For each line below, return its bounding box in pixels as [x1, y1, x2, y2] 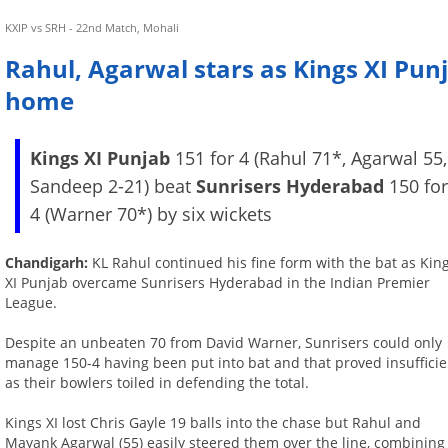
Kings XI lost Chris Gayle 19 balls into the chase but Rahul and [5, 413, 422, 433]
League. [5, 293, 58, 313]
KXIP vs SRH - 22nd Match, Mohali [5, 20, 180, 35]
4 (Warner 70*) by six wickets [30, 202, 273, 227]
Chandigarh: [5, 253, 93, 273]
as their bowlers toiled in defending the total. [5, 373, 310, 393]
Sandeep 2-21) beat [30, 174, 197, 199]
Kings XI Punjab [30, 146, 171, 171]
